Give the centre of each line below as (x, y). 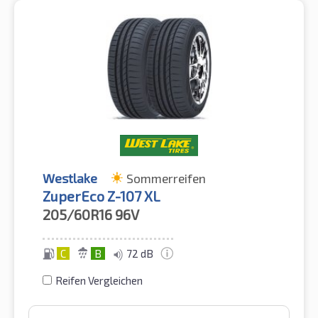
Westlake (70, 179)
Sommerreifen (166, 179)
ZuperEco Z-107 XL (102, 196)
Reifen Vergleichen (99, 281)
